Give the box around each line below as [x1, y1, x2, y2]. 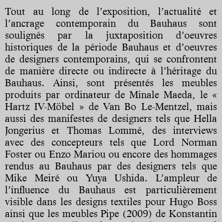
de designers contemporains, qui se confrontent [5, 53, 217, 65]
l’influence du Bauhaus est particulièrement [5, 184, 217, 196]
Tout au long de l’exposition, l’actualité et [5, 5, 217, 18]
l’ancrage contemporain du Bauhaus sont [5, 17, 217, 30]
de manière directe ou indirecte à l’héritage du [5, 65, 217, 77]
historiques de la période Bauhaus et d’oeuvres [5, 41, 217, 54]
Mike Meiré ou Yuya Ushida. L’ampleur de [5, 172, 217, 184]
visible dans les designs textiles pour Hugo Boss [5, 196, 217, 208]
